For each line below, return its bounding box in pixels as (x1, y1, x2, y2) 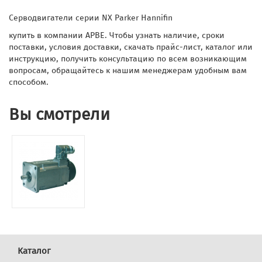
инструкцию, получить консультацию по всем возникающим (9, 53, 247, 64)
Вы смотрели (9, 104, 110, 124)
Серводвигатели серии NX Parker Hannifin (9, 12, 173, 23)
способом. (9, 77, 49, 87)
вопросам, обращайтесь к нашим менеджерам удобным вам (9, 65, 247, 75)
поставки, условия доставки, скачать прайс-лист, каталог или (9, 42, 253, 52)
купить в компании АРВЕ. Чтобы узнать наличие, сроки (9, 30, 225, 40)
